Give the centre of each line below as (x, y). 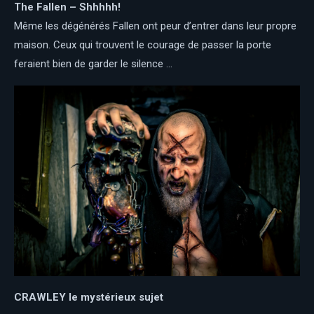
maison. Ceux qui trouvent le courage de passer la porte (143, 45)
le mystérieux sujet (116, 297)
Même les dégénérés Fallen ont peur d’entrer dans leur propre (155, 26)
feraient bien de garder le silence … (93, 63)
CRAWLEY (40, 297)
